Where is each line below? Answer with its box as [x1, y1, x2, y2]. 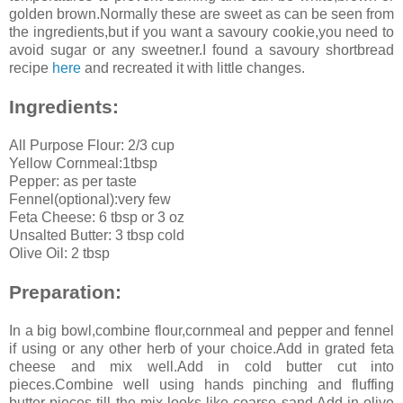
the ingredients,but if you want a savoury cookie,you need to [9, 23, 394, 40]
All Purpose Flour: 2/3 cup [9, 137, 175, 153]
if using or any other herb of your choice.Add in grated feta [9, 340, 394, 356]
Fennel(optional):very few [9, 191, 171, 207]
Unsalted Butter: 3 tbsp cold [9, 227, 184, 243]
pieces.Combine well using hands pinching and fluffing [9, 376, 394, 392]
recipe [9, 59, 52, 76]
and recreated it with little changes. [81, 59, 305, 76]
